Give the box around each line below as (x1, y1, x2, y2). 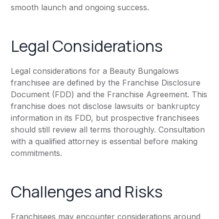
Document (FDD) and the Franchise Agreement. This (11, 89, 208, 100)
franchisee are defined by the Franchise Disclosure (11, 78, 201, 88)
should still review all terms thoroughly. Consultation (11, 125, 205, 135)
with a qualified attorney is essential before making (11, 136, 198, 147)
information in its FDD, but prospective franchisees (11, 113, 200, 123)
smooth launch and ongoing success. (11, 2, 150, 13)
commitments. (11, 148, 63, 158)
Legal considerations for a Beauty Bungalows (11, 66, 179, 76)
